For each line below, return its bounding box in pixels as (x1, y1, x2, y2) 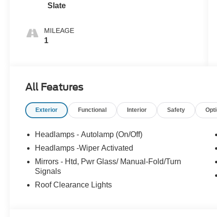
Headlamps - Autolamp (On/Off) (35, 130, 143, 139)
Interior (127, 107, 147, 114)
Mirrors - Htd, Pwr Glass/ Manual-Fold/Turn (35, 157, 182, 166)
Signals (35, 167, 62, 176)
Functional (78, 107, 107, 114)
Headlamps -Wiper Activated (35, 144, 134, 153)
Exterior (35, 107, 58, 114)
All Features (25, 81, 83, 93)
